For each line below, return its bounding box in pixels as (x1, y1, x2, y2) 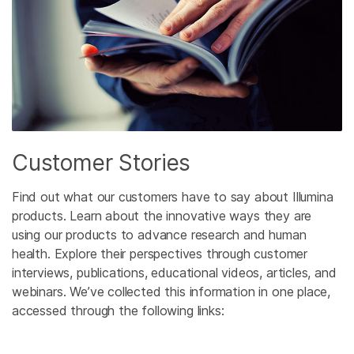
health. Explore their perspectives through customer (12, 245, 308, 262)
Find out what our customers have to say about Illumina (12, 188, 333, 205)
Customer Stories (12, 149, 191, 176)
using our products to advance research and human (12, 226, 307, 243)
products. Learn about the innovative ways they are (12, 207, 312, 224)
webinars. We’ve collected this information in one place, (12, 283, 331, 299)
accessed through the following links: (12, 302, 224, 318)
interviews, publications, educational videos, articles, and (12, 264, 337, 281)
